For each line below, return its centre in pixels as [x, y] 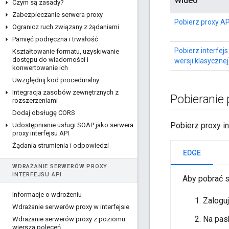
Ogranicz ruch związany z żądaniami [66, 27]
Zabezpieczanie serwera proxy [58, 15]
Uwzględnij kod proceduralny [56, 80]
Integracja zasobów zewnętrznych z [65, 92]
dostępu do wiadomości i [50, 60]
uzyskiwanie [100, 51]
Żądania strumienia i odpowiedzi [61, 145]
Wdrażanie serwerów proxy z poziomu [69, 219]
